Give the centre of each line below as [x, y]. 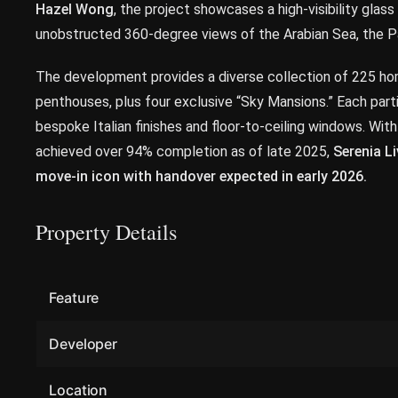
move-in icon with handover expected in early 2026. [201, 176]
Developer [84, 344]
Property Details [106, 231]
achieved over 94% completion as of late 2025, [184, 151]
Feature [74, 298]
